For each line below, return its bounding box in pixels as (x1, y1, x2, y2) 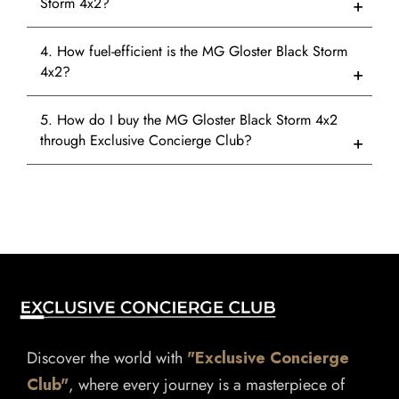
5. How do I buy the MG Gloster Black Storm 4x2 (40, 109, 338, 130)
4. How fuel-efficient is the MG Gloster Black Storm (40, 40, 347, 61)
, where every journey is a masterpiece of (69, 372, 345, 396)
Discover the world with (27, 346, 187, 370)
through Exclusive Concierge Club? (40, 129, 252, 151)
